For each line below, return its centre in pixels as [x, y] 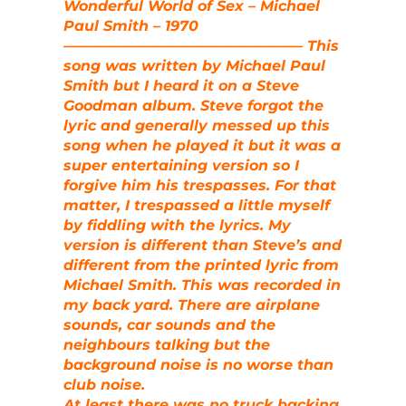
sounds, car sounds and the [169, 325]
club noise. [104, 385]
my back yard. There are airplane [192, 305]
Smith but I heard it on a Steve [181, 86]
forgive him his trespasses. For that [200, 186]
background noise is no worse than [198, 365]
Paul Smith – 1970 [131, 26]
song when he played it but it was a [202, 146]
